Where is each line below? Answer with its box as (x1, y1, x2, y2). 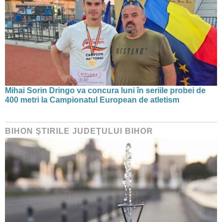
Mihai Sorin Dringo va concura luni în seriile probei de (5, 86, 206, 95)
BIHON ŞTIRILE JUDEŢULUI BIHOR (5, 126, 153, 135)
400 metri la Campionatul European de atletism (5, 95, 179, 104)
